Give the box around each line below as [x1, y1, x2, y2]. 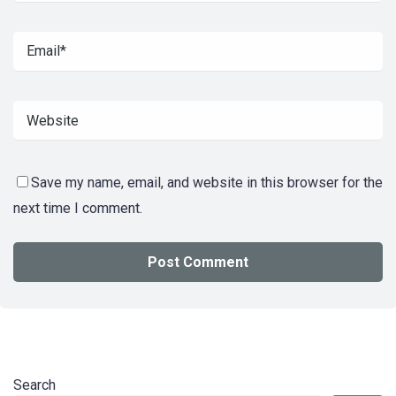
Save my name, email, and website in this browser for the [31, 174, 383, 192]
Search [13, 376, 56, 393]
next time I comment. [13, 200, 142, 217]
